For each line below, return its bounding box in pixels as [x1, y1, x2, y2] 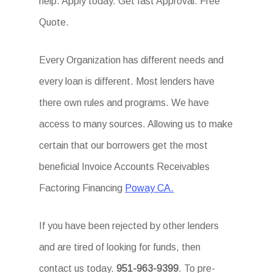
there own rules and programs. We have [39, 97, 210, 108]
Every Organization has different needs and [39, 55, 224, 65]
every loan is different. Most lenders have [39, 76, 215, 87]
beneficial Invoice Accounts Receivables [39, 161, 210, 172]
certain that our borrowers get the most [39, 140, 208, 151]
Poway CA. [125, 183, 174, 193]
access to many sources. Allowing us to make [39, 119, 233, 129]
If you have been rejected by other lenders [39, 221, 219, 231]
